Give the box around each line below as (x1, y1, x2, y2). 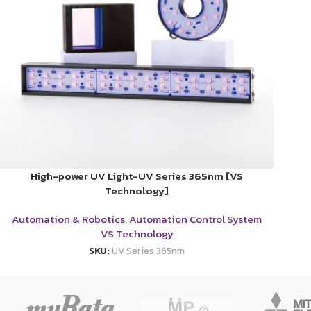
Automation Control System (129, 211, 262, 227)
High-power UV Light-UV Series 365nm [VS (31, 168, 243, 184)
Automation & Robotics (12, 211, 125, 227)
